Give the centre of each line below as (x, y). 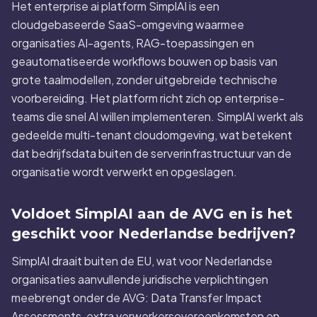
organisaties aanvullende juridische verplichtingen (140, 279)
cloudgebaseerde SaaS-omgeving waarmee (128, 24)
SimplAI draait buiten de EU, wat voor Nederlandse (142, 261)
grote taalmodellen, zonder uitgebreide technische (144, 80)
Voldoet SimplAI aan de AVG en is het (152, 214)
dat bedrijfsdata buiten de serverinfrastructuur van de (151, 153)
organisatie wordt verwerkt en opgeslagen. (124, 172)
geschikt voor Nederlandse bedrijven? (154, 234)
